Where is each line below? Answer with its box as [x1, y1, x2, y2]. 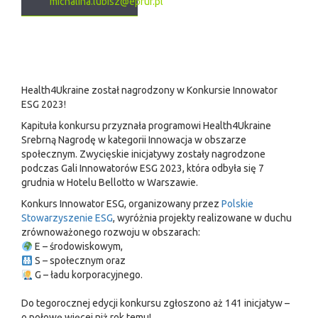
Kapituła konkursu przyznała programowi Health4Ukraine [21, 120, 271, 132]
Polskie [221, 198, 253, 210]
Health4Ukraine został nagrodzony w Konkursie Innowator [21, 84, 278, 97]
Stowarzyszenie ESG [21, 212, 113, 224]
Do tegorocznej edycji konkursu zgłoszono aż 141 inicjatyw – [21, 297, 290, 309]
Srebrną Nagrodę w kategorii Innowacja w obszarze [21, 134, 246, 146]
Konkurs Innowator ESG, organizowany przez [21, 198, 221, 210]
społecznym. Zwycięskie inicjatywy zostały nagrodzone [21, 148, 265, 160]
